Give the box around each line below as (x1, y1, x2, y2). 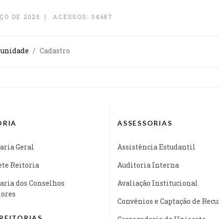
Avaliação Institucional (117, 178, 198, 188)
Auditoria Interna (117, 160, 179, 170)
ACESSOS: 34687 (53, 12, 113, 21)
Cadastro (40, 45, 70, 55)
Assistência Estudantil (117, 142, 196, 152)
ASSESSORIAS (117, 118, 173, 127)
